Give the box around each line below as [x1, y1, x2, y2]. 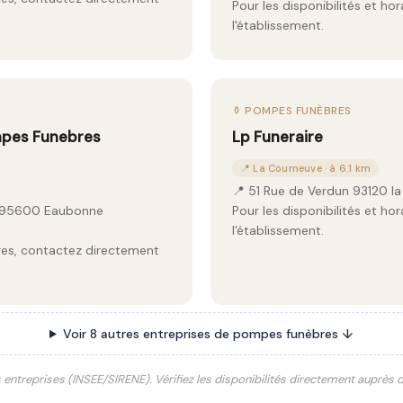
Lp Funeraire [232, 127, 323, 147]
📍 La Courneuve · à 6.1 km [240, 162, 371, 175]
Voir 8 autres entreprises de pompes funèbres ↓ [62, 326, 354, 342]
